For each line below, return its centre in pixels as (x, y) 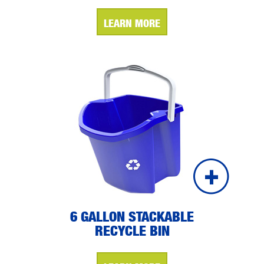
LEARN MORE (132, 23)
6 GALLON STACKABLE (132, 216)
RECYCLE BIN (132, 230)
